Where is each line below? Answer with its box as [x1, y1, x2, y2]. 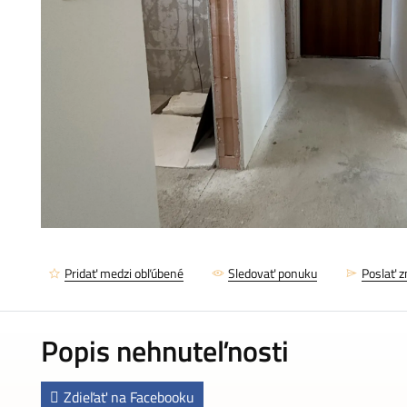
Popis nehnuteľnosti [41, 329, 289, 372]
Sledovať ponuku [228, 263, 317, 283]
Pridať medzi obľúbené [65, 263, 184, 283]
